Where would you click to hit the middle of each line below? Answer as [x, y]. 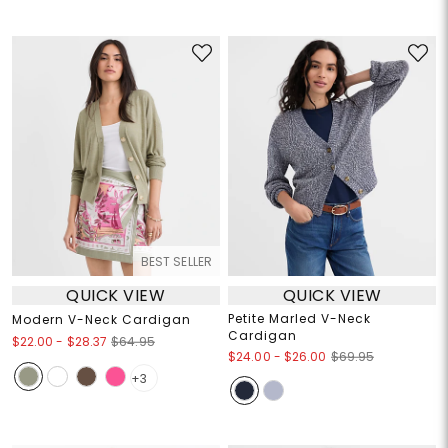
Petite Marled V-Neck [299, 319]
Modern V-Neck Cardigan [101, 320]
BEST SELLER [176, 262]
